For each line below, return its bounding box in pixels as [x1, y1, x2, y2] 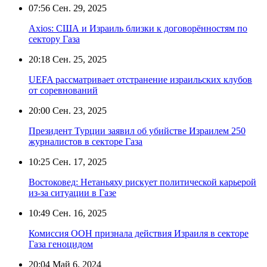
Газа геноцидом [29, 238, 93, 249]
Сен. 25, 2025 [50, 54, 107, 64]
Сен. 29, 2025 [50, 2, 107, 13]
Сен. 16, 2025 [50, 207, 107, 218]
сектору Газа [29, 33, 80, 44]
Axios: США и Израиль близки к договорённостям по [29, 23, 247, 33]
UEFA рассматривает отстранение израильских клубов [29, 74, 252, 85]
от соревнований [29, 85, 98, 95]
